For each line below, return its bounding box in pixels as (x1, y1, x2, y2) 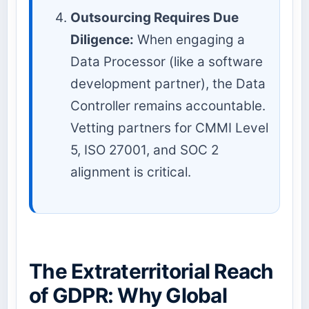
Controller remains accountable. (70, 97, 266, 114)
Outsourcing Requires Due (70, 9, 239, 26)
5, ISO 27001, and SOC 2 (70, 141, 219, 158)
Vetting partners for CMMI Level (70, 119, 268, 136)
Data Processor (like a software (70, 53, 263, 70)
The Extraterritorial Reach (29, 258, 274, 283)
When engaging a (134, 31, 245, 48)
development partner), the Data (70, 75, 266, 92)
